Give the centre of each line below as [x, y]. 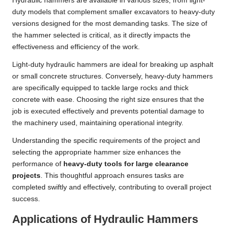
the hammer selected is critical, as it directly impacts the [101, 35]
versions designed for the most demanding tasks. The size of [110, 24]
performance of [38, 164]
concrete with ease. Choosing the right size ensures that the [108, 100]
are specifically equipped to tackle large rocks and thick [100, 88]
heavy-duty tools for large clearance [126, 164]
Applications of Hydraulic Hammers [105, 219]
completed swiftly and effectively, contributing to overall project [112, 187]
